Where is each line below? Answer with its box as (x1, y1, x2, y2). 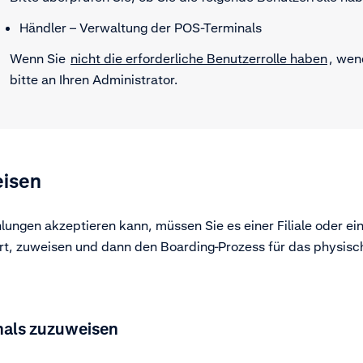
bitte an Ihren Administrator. (10, 71, 177, 88)
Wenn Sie (10, 50, 69, 67)
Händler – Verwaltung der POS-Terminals (19, 19, 262, 36)
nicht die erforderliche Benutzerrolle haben (70, 50, 327, 67)
